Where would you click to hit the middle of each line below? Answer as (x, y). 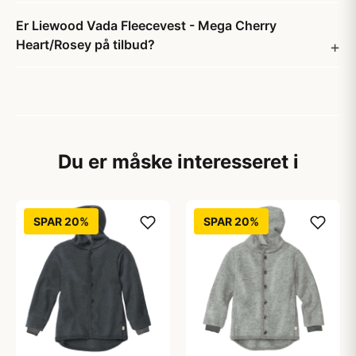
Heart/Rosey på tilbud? (85, 44)
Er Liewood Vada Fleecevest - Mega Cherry (146, 25)
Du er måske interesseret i (178, 162)
